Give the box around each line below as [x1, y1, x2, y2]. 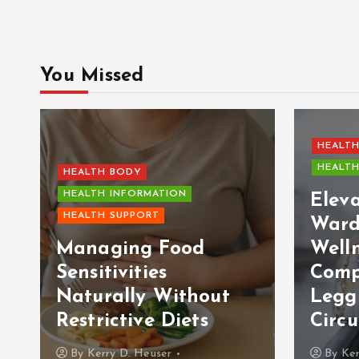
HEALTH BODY [63, 167, 142, 178]
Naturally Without [56, 288, 230, 308]
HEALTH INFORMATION [63, 189, 187, 200]
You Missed [40, 67, 144, 87]
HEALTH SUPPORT [63, 211, 159, 221]
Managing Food [56, 240, 205, 260]
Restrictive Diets [56, 312, 208, 332]
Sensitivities [56, 264, 167, 284]
